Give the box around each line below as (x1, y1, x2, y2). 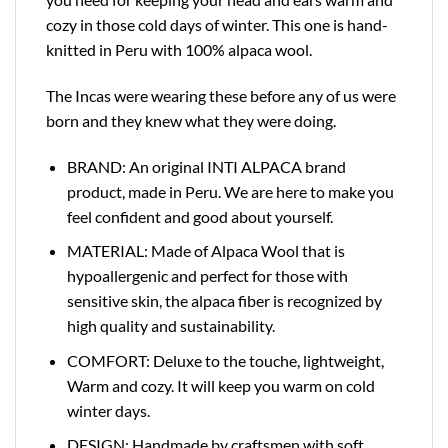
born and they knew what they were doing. (46, 110, 336, 130)
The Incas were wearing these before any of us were (46, 85, 396, 105)
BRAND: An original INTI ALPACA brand (66, 156, 346, 176)
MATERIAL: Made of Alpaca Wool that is (66, 241, 345, 261)
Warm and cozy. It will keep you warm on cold (66, 375, 375, 395)
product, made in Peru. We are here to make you (66, 181, 394, 201)
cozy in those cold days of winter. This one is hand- (46, 15, 388, 35)
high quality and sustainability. (66, 316, 275, 336)
